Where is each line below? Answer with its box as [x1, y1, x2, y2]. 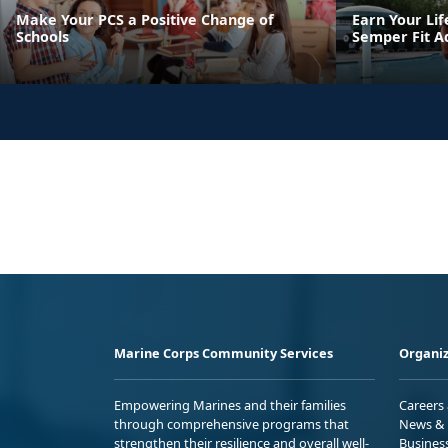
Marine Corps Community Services [114, 343, 333, 362]
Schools [16, 26, 69, 46]
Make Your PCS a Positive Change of [16, 9, 274, 29]
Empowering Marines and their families [114, 395, 346, 414]
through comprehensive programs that [114, 414, 349, 433]
